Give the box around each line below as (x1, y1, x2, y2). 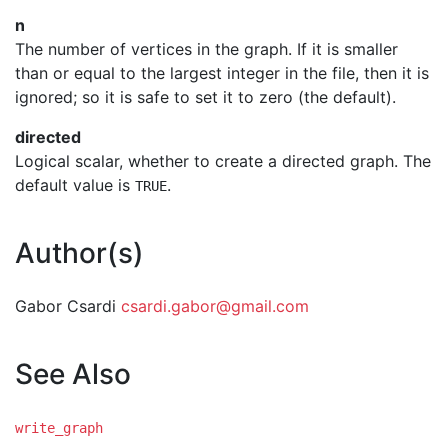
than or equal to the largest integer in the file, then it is (15, 63, 429, 83)
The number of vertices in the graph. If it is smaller (15, 39, 398, 59)
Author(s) (15, 236, 144, 270)
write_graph (15, 420, 103, 436)
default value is (15, 175, 135, 195)
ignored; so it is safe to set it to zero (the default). (15, 87, 396, 107)
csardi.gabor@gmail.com (121, 296, 309, 316)
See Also (15, 357, 131, 391)
